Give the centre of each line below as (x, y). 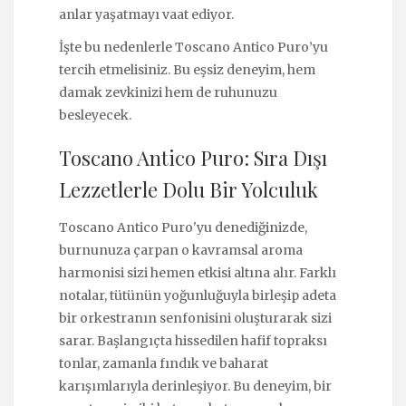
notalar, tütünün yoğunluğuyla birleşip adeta (198, 295)
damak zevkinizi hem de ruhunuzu (168, 92)
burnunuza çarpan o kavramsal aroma (181, 250)
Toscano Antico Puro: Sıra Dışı (193, 158)
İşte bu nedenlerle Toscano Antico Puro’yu (193, 47)
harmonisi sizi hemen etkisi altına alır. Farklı (198, 272)
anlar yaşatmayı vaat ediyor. (146, 14)
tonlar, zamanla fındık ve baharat (164, 363)
